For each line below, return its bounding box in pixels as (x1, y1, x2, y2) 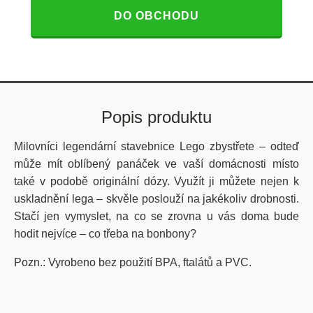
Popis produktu (101, 108, 212, 126)
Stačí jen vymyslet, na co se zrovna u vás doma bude (14, 210, 299, 222)
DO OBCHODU (114, 10, 199, 22)
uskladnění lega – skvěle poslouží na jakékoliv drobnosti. (14, 193, 299, 205)
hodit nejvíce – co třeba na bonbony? (14, 228, 196, 240)
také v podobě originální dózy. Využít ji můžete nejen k (14, 175, 299, 187)
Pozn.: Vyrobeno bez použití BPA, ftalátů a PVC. (14, 256, 252, 268)
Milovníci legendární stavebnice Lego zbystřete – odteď (14, 140, 299, 152)
